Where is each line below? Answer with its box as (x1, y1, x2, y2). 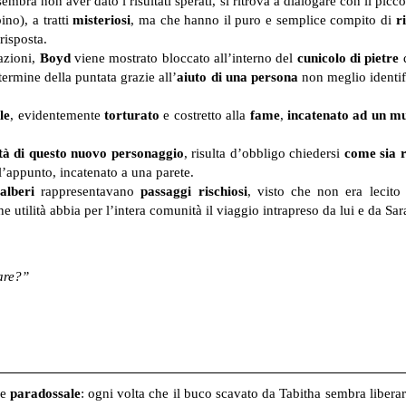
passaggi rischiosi (140, 184, 247, 199)
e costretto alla (159, 108, 250, 123)
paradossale (9, 386, 81, 401)
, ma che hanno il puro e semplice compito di (130, 13, 396, 28)
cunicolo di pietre (296, 51, 400, 66)
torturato (104, 108, 160, 123)
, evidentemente (10, 108, 105, 123)
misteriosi (72, 13, 131, 28)
